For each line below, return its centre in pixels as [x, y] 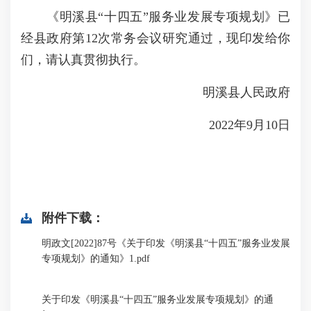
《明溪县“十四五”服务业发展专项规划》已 [155, 17]
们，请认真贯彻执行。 [83, 60]
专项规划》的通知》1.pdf [96, 259]
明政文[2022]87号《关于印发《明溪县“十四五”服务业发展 [166, 243]
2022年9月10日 [237, 125]
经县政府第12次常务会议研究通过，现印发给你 [155, 38]
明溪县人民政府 [234, 92]
